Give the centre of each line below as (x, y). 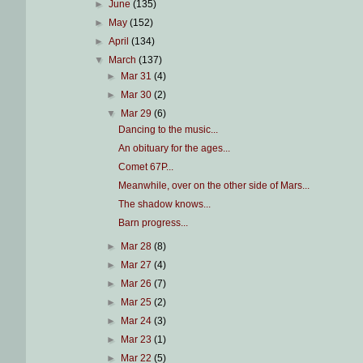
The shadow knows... (165, 205)
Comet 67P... (146, 167)
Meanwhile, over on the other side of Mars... (214, 186)
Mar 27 (137, 265)
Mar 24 (137, 321)
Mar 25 (137, 303)
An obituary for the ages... (175, 149)
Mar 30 (137, 95)
